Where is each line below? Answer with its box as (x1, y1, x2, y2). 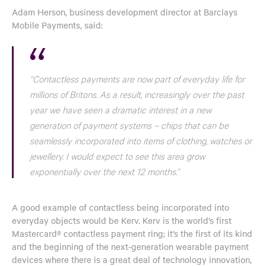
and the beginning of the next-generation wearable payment (12, 240, 249, 252)
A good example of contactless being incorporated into (12, 201, 229, 213)
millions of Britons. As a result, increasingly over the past (30, 88, 244, 100)
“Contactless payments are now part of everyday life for (30, 72, 245, 84)
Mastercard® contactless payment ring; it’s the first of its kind (12, 227, 252, 239)
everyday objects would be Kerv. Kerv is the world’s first (12, 214, 232, 226)
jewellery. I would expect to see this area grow (30, 150, 205, 161)
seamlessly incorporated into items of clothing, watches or (30, 134, 252, 146)
